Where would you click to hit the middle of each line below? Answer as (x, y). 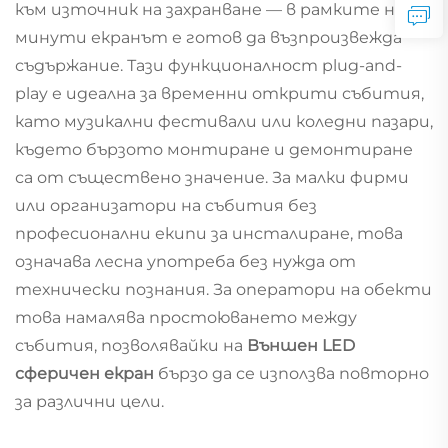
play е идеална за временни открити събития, (219, 93)
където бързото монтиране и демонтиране (214, 149)
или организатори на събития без (166, 205)
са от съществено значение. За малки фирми (212, 177)
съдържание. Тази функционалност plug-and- (208, 65)
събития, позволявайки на (131, 345)
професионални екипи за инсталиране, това (209, 233)
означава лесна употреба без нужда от (185, 261)
